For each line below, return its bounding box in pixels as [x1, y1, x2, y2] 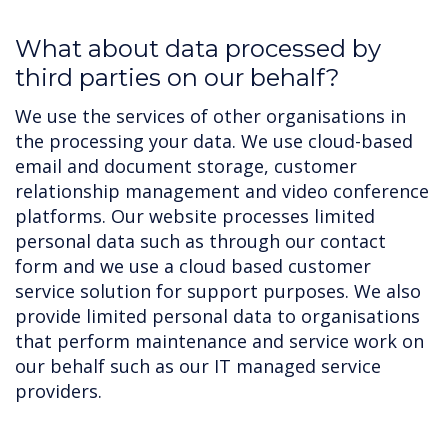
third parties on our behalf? [15, 63, 340, 92]
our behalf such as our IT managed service [15, 354, 381, 378]
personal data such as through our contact [15, 229, 386, 253]
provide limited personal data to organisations [15, 304, 420, 328]
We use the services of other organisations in [15, 104, 406, 128]
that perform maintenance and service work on [15, 329, 424, 353]
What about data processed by [15, 34, 381, 63]
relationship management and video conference [15, 179, 429, 203]
